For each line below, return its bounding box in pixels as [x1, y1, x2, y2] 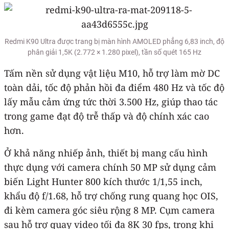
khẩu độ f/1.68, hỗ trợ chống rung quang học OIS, [4, 189, 218, 202]
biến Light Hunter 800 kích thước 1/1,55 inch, [4, 175, 202, 188]
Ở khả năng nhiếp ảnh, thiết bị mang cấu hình [4, 146, 208, 159]
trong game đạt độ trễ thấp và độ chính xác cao [4, 109, 209, 122]
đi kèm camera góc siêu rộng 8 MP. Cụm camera [4, 203, 215, 216]
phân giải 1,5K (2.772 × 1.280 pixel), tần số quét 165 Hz [28, 48, 201, 56]
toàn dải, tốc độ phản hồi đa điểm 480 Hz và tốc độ [4, 81, 224, 94]
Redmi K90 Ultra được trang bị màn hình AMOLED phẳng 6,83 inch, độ [5, 37, 224, 45]
